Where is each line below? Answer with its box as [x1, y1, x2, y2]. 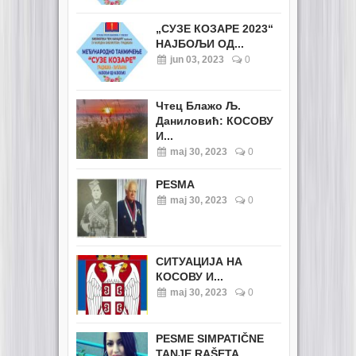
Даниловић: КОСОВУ [156, 114, 273, 127]
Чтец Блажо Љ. [156, 99, 241, 112]
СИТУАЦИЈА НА [156, 254, 242, 268]
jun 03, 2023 [168, 53, 224, 65]
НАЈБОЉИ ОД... [156, 37, 244, 50]
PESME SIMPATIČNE [156, 331, 264, 345]
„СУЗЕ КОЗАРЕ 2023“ [156, 21, 273, 35]
